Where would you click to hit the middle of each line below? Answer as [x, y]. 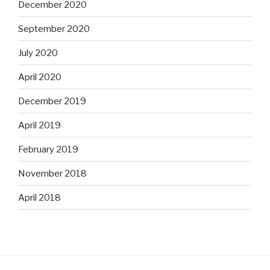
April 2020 [40, 77]
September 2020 [54, 29]
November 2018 [52, 173]
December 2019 [52, 101]
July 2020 [38, 53]
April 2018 [39, 197]
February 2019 [48, 149]
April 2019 [39, 125]
